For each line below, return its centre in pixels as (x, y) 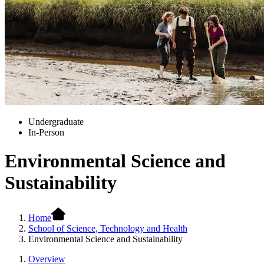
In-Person (46, 132)
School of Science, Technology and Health (108, 228)
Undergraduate (56, 122)
